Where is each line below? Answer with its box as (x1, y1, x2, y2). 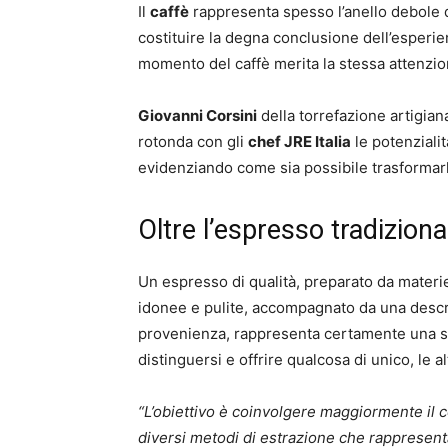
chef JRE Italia (248, 131, 351, 151)
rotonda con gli (138, 131, 248, 151)
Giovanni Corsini (138, 105, 257, 125)
